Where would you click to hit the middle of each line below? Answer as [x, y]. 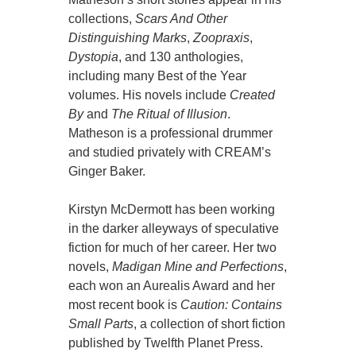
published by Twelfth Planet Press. [166, 343]
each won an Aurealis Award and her [172, 286]
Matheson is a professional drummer [171, 133]
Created [253, 95]
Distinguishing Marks [128, 38]
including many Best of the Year [158, 76]
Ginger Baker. [107, 172]
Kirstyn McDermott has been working [172, 210]
